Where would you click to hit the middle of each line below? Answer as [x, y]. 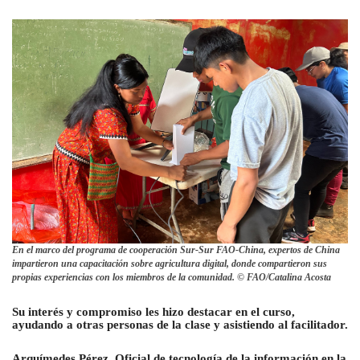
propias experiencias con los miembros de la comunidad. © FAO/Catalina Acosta [172, 277]
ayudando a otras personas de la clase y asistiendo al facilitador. [180, 324]
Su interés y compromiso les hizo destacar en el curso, [153, 311]
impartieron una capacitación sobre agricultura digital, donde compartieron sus [170, 263]
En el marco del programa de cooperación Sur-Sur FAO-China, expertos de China [176, 250]
